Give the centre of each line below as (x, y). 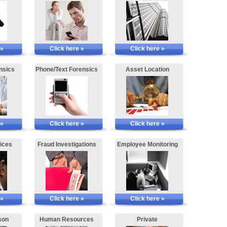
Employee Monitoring (147, 145)
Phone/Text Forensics (67, 70)
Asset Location (147, 70)
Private (147, 220)
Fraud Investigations (67, 145)
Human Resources (67, 220)
